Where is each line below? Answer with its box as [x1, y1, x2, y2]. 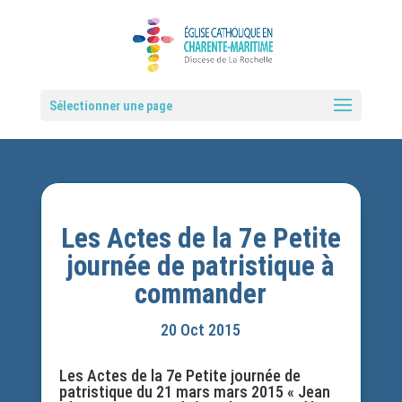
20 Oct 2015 [161, 320, 241, 339]
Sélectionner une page [48, 99, 172, 113]
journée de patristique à [66, 249, 336, 283]
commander [135, 277, 267, 310]
